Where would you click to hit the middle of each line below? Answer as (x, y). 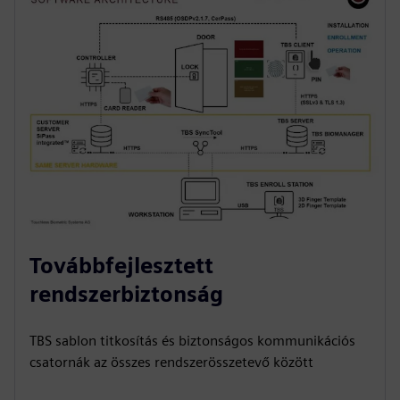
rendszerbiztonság (126, 294)
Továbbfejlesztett (121, 266)
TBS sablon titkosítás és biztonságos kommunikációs (192, 341)
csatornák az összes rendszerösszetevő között (171, 362)
